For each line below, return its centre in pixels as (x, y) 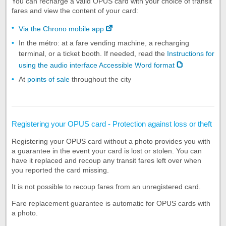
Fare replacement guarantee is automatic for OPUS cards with (111, 203)
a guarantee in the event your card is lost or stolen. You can (107, 151)
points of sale (48, 79)
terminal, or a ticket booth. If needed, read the (93, 53)
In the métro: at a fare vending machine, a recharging (104, 43)
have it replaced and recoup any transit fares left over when (106, 160)
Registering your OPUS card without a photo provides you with (111, 141)
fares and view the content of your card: (75, 10)
